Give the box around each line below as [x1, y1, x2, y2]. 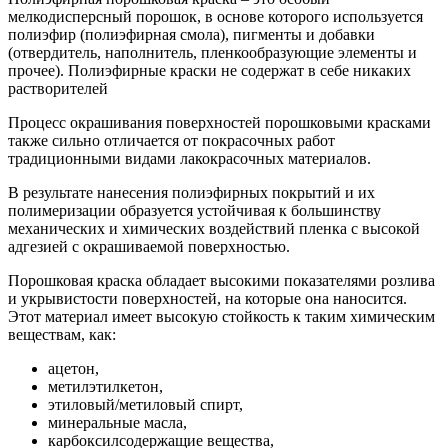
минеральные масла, [48, 413, 187, 431]
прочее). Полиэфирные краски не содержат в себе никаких [8, 61, 411, 79]
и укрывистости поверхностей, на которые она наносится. [8, 289, 407, 307]
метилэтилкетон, [48, 377, 163, 395]
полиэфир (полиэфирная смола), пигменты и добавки [8, 25, 375, 43]
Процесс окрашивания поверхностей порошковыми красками [8, 113, 431, 131]
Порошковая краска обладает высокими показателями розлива [8, 271, 435, 289]
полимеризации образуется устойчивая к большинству [8, 201, 381, 219]
